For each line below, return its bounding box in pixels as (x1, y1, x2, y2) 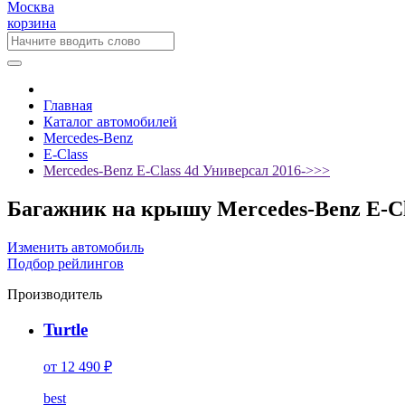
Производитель (7, 286, 102, 302)
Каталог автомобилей (43, 114, 177, 129)
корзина (7, 15, 56, 31)
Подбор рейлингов (7, 255, 124, 271)
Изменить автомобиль (7, 239, 144, 255)
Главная (43, 98, 92, 113)
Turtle (43, 319, 88, 339)
